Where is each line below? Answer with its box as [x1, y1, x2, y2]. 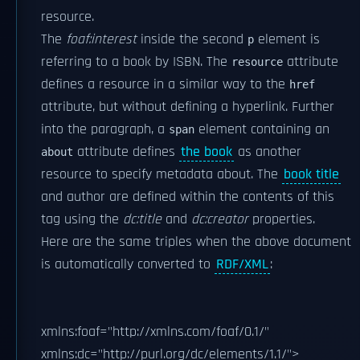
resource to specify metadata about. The [41, 166, 282, 183]
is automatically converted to [41, 256, 215, 273]
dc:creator [191, 211, 248, 228]
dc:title [123, 211, 162, 228]
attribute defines [73, 143, 179, 161]
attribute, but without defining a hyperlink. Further [41, 98, 334, 116]
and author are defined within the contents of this [41, 188, 334, 206]
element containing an [194, 121, 329, 138]
